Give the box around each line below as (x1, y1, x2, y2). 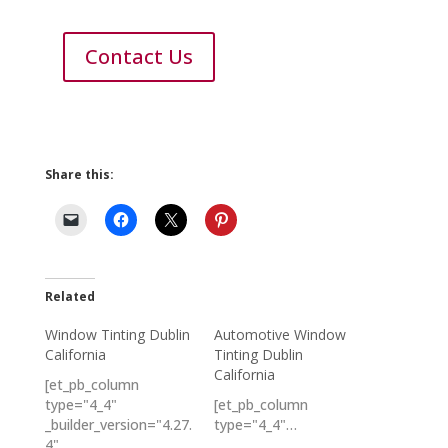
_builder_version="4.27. (44, 415, 192, 435)
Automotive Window (213, 325, 346, 345)
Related (44, 288, 95, 306)
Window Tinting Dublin (44, 325, 190, 345)
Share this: (44, 166, 114, 184)
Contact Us (84, 43, 193, 71)
